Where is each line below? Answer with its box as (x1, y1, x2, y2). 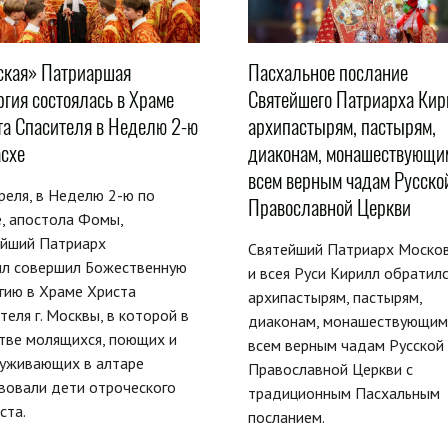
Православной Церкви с (247, 358, 413, 379)
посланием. (247, 406, 325, 427)
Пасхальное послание (247, 57, 408, 87)
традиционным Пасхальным (247, 382, 440, 403)
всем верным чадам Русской (247, 334, 444, 355)
